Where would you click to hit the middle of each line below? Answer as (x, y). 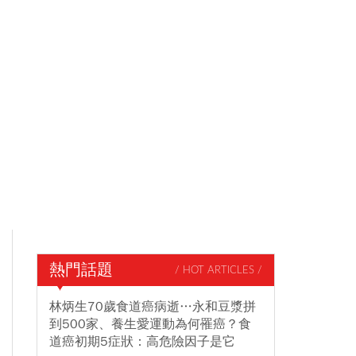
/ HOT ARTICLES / (219, 270)
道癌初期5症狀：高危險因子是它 (142, 342)
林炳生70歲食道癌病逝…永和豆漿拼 (153, 307)
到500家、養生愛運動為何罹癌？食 (150, 324)
